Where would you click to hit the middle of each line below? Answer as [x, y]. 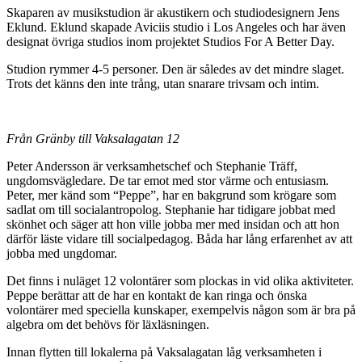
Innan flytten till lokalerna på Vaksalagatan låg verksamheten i [164, 352]
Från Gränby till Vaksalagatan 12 [93, 139]
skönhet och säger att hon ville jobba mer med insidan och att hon [173, 225]
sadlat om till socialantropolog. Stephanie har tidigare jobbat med [171, 210]
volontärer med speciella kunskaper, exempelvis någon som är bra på [181, 310]
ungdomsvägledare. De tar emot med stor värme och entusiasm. [168, 181]
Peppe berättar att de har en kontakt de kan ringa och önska [157, 296]
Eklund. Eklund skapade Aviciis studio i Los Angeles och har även [176, 27]
